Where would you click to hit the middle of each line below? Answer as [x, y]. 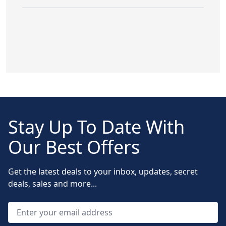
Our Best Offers [74, 147]
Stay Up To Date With [96, 127]
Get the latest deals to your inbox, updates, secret [103, 171]
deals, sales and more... [52, 183]
